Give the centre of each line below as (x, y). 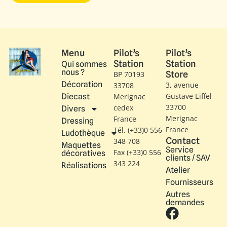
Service (180, 149)
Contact (183, 140)
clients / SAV (188, 158)
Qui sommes (84, 64)
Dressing (78, 121)
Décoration (82, 84)
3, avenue (182, 85)
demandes (185, 202)
